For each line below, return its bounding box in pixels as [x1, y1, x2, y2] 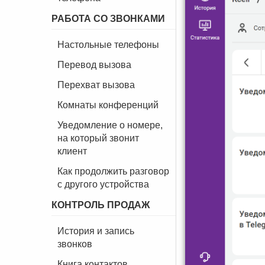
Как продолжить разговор [57, 166, 169, 176]
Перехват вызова [57, 80, 135, 90]
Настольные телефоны [57, 40, 159, 50]
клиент [57, 146, 87, 156]
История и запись [57, 226, 134, 236]
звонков [57, 239, 92, 249]
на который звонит [57, 133, 139, 143]
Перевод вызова [57, 60, 131, 70]
